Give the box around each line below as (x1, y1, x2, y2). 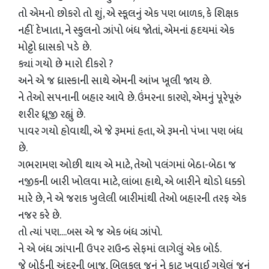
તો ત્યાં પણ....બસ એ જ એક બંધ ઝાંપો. (18, 223, 162, 241)
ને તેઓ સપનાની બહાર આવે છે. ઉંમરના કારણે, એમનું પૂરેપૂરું (18, 89, 241, 107)
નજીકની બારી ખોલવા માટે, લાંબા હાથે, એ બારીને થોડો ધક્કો (18, 173, 245, 191)
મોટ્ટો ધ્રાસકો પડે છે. (18, 38, 91, 56)
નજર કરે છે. (18, 207, 61, 225)
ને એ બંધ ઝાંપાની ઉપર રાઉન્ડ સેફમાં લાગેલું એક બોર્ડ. (18, 240, 222, 258)
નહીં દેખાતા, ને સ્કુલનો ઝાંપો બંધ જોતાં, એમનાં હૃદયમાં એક (18, 22, 234, 40)
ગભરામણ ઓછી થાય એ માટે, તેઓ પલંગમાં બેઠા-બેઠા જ (18, 156, 236, 174)
